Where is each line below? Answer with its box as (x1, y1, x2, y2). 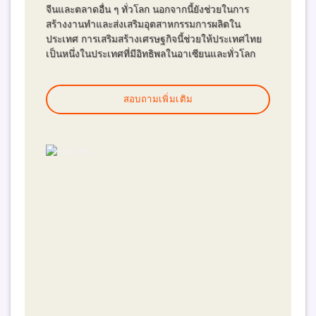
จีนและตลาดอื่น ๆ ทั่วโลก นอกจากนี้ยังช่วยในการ (46, 4, 250, 16)
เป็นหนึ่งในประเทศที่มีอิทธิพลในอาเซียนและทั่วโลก (46, 49, 256, 60)
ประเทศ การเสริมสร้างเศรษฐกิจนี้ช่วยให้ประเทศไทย (46, 34, 262, 45)
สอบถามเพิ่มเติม (123, 93, 193, 104)
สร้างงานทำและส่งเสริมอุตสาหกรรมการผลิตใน (46, 19, 241, 30)
